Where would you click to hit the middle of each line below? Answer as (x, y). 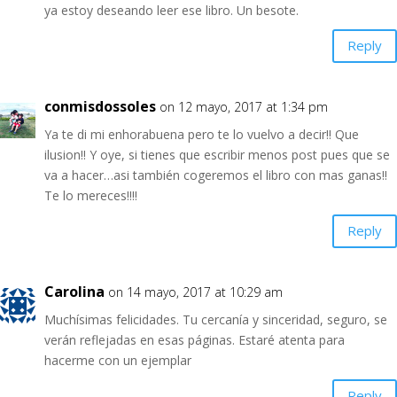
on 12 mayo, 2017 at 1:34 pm (244, 106)
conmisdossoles (100, 106)
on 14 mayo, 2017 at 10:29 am (195, 292)
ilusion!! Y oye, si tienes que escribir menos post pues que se (217, 154)
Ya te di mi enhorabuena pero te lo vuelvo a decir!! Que (202, 134)
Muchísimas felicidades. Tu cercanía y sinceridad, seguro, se (216, 319)
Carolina (74, 291)
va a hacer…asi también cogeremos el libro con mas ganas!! (216, 175)
